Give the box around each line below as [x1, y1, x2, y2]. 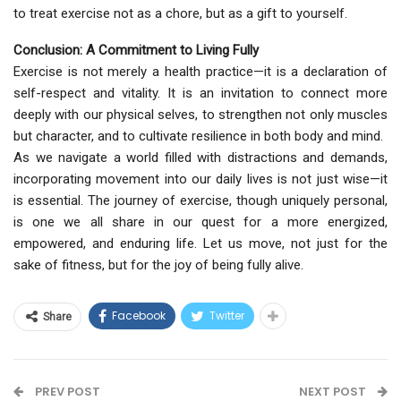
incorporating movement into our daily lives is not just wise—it [13, 171, 388, 188]
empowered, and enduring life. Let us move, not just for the [13, 235, 388, 252]
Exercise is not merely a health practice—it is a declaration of [13, 64, 388, 81]
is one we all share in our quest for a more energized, [13, 214, 388, 231]
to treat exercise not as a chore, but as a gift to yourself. [13, 5, 347, 22]
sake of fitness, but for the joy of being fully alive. [13, 257, 303, 274]
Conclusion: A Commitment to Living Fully [13, 42, 259, 59]
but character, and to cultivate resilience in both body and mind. [13, 128, 383, 145]
